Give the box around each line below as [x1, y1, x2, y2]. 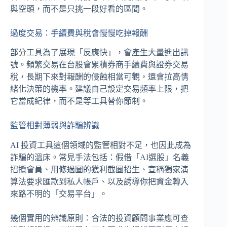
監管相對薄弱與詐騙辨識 [10, 121, 99, 130]
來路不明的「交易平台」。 [10, 190, 107, 199]
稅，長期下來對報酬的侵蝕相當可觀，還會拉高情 [10, 72, 188, 82]
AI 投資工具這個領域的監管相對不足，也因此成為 [10, 141, 191, 150]
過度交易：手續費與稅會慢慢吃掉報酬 [10, 28, 148, 37]
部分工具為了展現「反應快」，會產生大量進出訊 [10, 48, 188, 57]
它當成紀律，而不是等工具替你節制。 [10, 97, 148, 106]
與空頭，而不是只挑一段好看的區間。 [10, 4, 148, 13]
